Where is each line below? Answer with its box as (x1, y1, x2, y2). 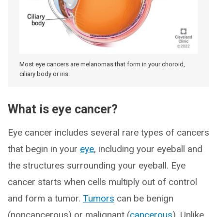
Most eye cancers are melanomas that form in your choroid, (19, 60, 185, 68)
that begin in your (8, 143, 80, 155)
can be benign (114, 192, 173, 204)
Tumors (83, 192, 114, 204)
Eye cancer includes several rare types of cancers (8, 126, 209, 138)
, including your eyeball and (94, 143, 202, 155)
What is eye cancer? (8, 102, 118, 116)
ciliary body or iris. (19, 70, 70, 77)
